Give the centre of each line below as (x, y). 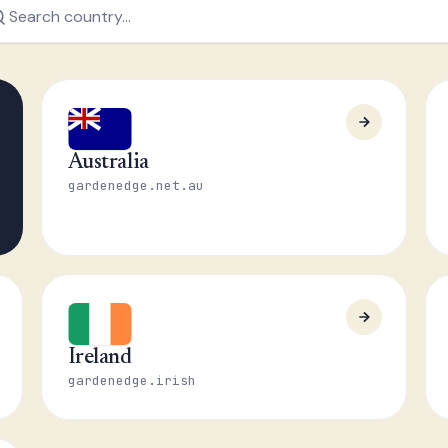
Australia (108, 163)
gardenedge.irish (131, 380)
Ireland (99, 358)
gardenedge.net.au (135, 185)
